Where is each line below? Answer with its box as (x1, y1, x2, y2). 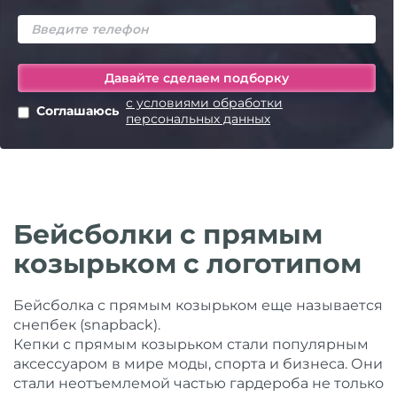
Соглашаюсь (36, 103, 119, 119)
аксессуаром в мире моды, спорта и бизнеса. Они (13, 355, 383, 372)
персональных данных (126, 111, 270, 127)
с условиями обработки (126, 95, 283, 111)
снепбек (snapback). (13, 316, 160, 333)
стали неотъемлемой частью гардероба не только (13, 375, 384, 392)
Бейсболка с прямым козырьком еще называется (13, 297, 383, 314)
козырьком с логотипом (13, 247, 362, 280)
